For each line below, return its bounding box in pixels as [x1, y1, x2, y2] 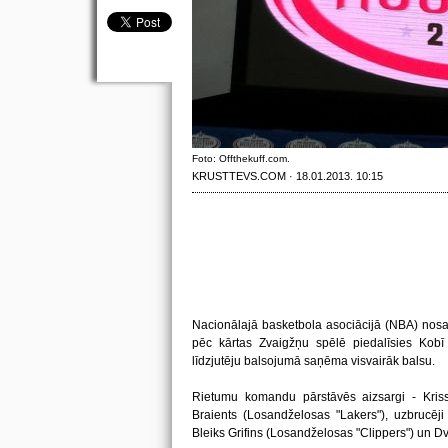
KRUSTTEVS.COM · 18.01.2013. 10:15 [192, 170, 383, 182]
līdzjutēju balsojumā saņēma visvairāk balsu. [192, 354, 435, 368]
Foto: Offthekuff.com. [192, 153, 290, 164]
